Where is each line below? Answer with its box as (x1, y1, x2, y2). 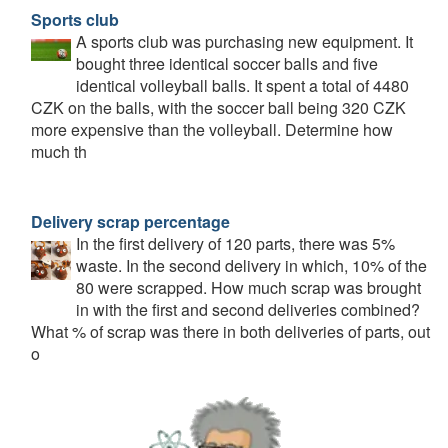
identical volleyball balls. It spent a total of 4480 (76, 74, 409, 97)
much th (31, 140, 87, 163)
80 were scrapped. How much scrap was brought (76, 276, 421, 299)
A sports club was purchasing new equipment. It (76, 30, 413, 53)
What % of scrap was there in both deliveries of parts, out (31, 320, 430, 343)
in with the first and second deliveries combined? (76, 298, 420, 321)
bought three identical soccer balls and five (76, 52, 378, 75)
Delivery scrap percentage (31, 210, 230, 233)
